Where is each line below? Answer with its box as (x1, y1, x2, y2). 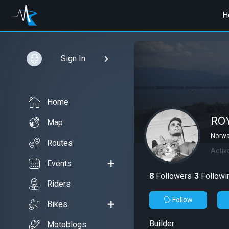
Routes (47, 138, 73, 148)
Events (47, 158, 72, 168)
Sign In (60, 54, 85, 63)
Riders (47, 179, 71, 189)
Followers (154, 171, 192, 181)
